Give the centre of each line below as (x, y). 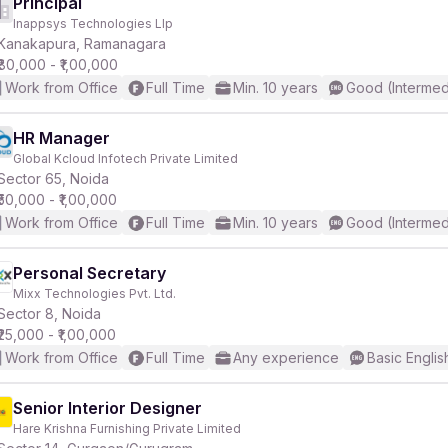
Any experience (286, 357)
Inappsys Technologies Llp (93, 23)
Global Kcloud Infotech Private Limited (125, 158)
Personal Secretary (89, 273)
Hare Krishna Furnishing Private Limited (127, 428)
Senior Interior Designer (107, 408)
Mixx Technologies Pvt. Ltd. (94, 293)
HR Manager (61, 138)
